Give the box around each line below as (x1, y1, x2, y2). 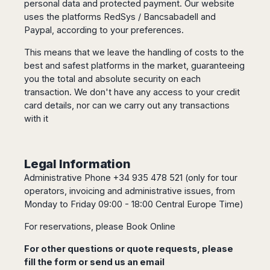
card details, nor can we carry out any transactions (24, 99, 230, 110)
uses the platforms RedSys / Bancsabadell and (24, 11, 216, 22)
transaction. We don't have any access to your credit (24, 86, 240, 97)
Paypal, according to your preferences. (24, 24, 184, 35)
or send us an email (77, 256, 165, 267)
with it (24, 113, 48, 124)
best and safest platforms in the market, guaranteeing (24, 60, 245, 71)
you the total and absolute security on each (24, 73, 201, 84)
